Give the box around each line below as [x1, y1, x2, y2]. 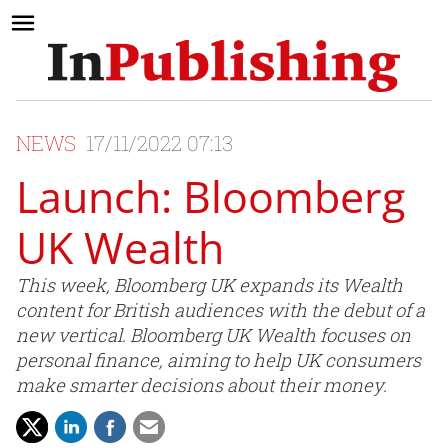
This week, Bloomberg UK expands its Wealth [16, 273, 403, 298]
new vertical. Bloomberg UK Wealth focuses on [16, 323, 411, 348]
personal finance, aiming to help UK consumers [16, 348, 421, 373]
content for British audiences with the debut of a [16, 298, 425, 323]
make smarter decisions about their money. [16, 373, 387, 398]
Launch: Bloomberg [16, 167, 405, 227]
